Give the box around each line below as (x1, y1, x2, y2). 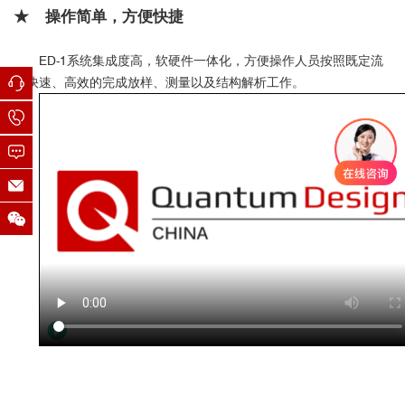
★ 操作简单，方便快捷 (14, 6, 184, 25)
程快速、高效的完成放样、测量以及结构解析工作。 (14, 74, 305, 89)
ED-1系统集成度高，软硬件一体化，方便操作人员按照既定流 (39, 52, 383, 68)
